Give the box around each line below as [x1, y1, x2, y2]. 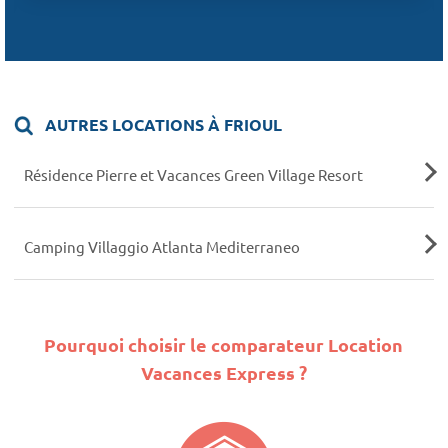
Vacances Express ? [140, 360, 307, 384]
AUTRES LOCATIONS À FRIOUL [41, 114, 283, 136]
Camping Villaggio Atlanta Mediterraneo [23, 236, 300, 256]
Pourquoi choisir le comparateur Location [44, 332, 404, 356]
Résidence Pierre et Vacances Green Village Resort [23, 165, 363, 185]
